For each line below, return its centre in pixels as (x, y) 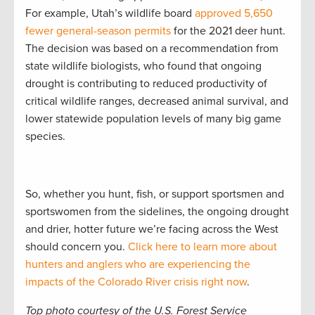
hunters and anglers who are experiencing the (138, 265)
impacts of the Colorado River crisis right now (136, 282)
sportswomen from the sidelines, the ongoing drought (157, 212)
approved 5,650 (234, 14)
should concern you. (77, 247)
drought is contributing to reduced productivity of (146, 84)
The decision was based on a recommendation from (152, 49)
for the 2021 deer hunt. (228, 31)
